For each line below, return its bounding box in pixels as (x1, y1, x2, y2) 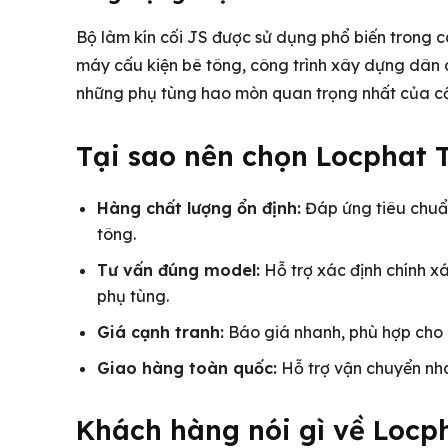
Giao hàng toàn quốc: (97, 357, 277, 378)
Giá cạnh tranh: (97, 321, 224, 342)
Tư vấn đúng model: (97, 259, 260, 280)
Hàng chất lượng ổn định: (97, 197, 301, 218)
